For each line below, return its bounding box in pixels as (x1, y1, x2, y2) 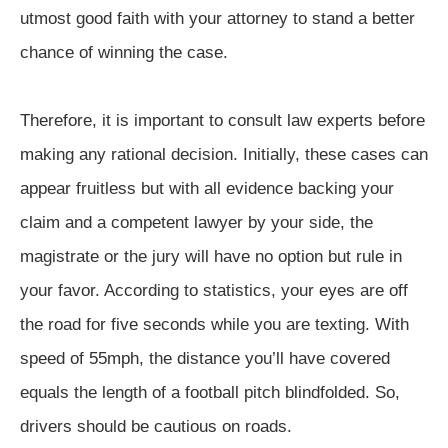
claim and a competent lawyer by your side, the (20, 212, 373, 232)
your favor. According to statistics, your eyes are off (20, 280, 408, 300)
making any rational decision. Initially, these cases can (20, 144, 428, 164)
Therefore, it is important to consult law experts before (20, 110, 425, 130)
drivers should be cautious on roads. (20, 416, 292, 436)
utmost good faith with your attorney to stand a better (20, 8, 415, 28)
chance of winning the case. (20, 42, 228, 62)
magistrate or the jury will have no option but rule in (20, 246, 402, 266)
